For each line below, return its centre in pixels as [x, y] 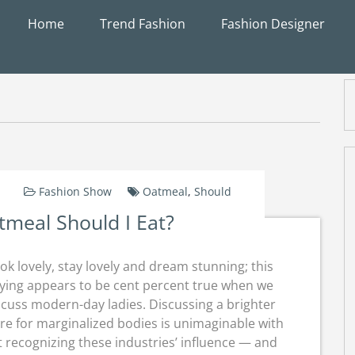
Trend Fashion [143, 24]
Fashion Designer [273, 24]
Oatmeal [165, 191]
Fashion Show [75, 191]
